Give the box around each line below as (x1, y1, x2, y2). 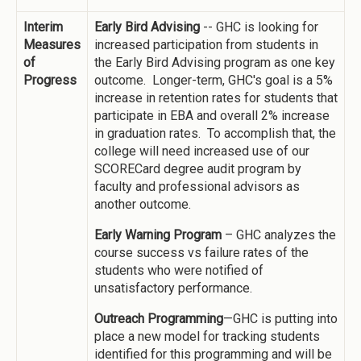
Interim (23, 19, 63, 35)
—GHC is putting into (223, 311, 338, 326)
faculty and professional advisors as (94, 179, 300, 194)
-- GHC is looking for (200, 19, 318, 35)
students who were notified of (94, 263, 263, 278)
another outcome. (94, 197, 191, 212)
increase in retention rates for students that (94, 90, 338, 106)
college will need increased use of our (94, 143, 309, 159)
